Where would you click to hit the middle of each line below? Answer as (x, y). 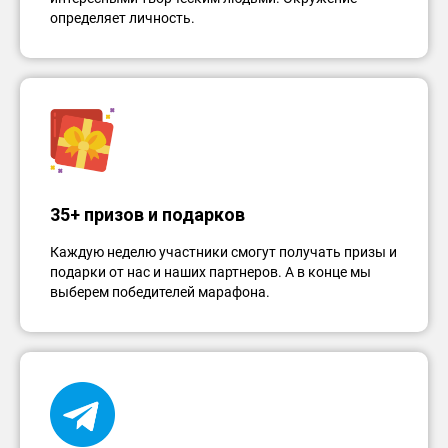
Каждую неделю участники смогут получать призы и (223, 252)
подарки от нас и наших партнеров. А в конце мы (210, 272)
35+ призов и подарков (147, 214)
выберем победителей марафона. (160, 292)
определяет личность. (122, 18)
